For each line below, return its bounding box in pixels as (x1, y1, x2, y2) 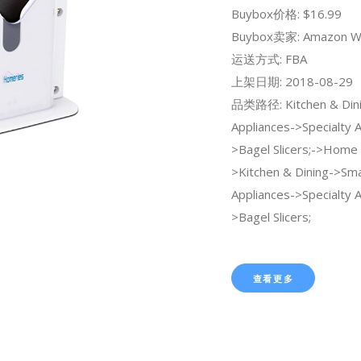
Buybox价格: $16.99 (230, 5, 342, 22)
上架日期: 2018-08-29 (230, 73, 353, 89)
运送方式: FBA (230, 50, 307, 67)
